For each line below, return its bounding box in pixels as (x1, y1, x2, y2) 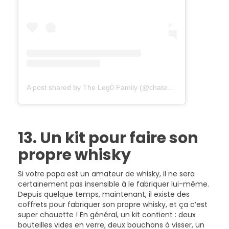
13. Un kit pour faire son (18, 127, 198, 149)
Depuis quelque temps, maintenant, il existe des (18, 189, 190, 199)
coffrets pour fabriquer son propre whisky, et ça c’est (18, 199, 208, 210)
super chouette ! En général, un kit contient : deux (18, 209, 196, 220)
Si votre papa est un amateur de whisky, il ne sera (18, 168, 195, 179)
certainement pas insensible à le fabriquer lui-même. (18, 178, 209, 189)
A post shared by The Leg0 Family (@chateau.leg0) (167, 83, 174, 91)
